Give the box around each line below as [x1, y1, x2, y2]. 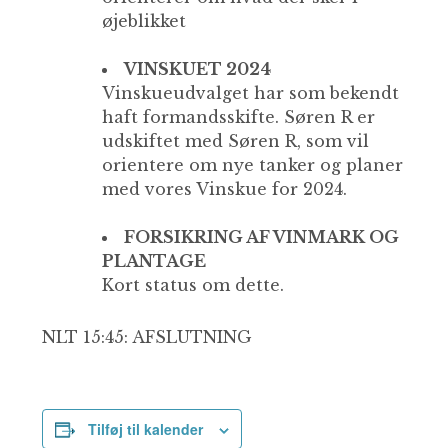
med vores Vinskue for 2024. [102, 179, 348, 200]
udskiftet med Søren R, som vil [102, 131, 370, 152]
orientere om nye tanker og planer [102, 155, 404, 176]
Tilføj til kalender [88, 419, 204, 440]
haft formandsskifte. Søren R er [102, 107, 376, 128]
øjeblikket [102, 11, 187, 32]
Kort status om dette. [102, 275, 285, 296]
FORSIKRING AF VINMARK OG [124, 227, 400, 248]
